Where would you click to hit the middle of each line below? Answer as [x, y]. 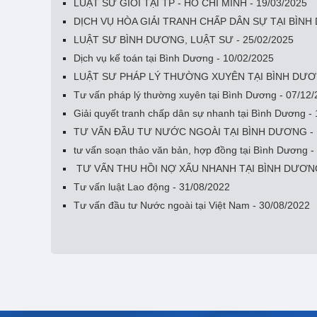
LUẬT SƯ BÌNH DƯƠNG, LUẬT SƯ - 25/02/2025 [184, 39]
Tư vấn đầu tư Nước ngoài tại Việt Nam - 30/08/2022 [192, 205]
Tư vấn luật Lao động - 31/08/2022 [152, 186]
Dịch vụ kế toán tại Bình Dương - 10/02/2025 [174, 58]
